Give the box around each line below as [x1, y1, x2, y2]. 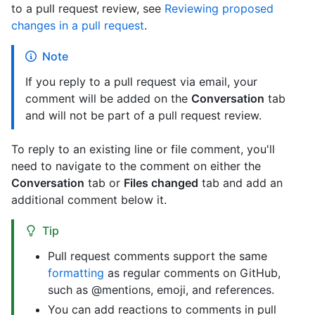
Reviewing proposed [165, 1, 274, 16]
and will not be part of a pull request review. [25, 108, 262, 123]
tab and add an [198, 176, 283, 191]
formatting [48, 266, 104, 281]
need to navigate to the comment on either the [11, 159, 261, 174]
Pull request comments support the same [48, 249, 267, 264]
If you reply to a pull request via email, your [25, 75, 257, 89]
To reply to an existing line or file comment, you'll [11, 142, 275, 157]
